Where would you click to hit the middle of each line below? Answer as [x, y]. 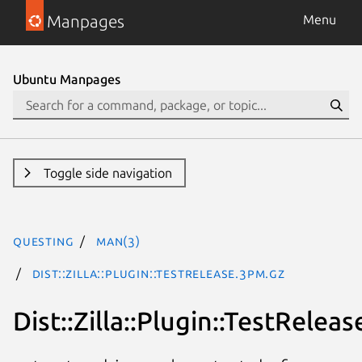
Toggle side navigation [107, 173]
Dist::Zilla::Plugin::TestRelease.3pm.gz [158, 273]
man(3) [118, 241]
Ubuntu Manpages [67, 79]
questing [44, 241]
